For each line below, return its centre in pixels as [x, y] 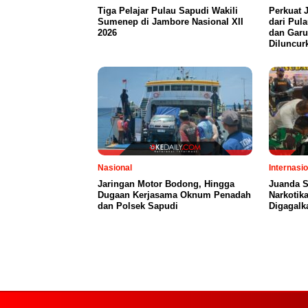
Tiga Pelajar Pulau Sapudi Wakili [168, 10]
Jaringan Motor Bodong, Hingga [166, 184]
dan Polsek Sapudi [138, 206]
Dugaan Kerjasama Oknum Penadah [174, 195]
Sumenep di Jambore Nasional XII [170, 21]
